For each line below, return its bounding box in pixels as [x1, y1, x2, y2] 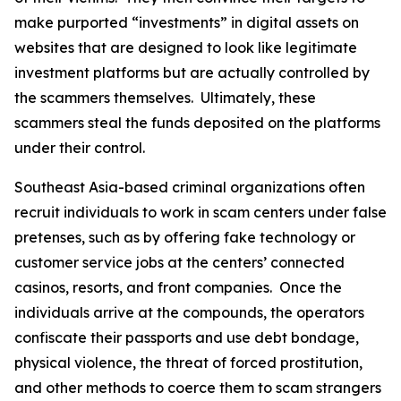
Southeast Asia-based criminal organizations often [14, 178, 365, 196]
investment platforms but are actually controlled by [14, 64, 370, 81]
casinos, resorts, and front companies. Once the [14, 278, 342, 296]
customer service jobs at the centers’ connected [14, 253, 345, 271]
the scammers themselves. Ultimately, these [14, 89, 316, 107]
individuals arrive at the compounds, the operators [14, 303, 364, 321]
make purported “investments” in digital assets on [14, 13, 359, 31]
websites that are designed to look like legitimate [14, 38, 357, 56]
